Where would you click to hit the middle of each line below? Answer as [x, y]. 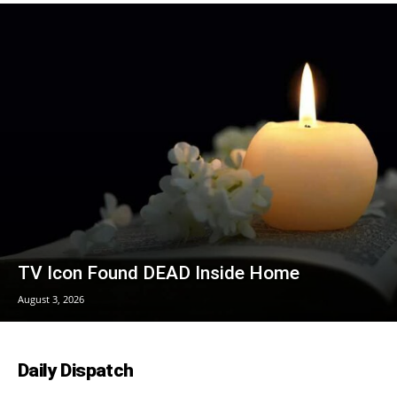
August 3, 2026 [51, 299]
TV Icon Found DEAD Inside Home [159, 272]
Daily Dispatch [76, 370]
